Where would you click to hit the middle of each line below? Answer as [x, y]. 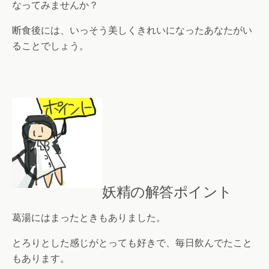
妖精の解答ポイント [167, 191]
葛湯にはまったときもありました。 [89, 217]
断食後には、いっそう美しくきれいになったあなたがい [132, 30]
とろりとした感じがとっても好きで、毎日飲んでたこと [132, 243]
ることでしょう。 [50, 46]
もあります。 [41, 258]
